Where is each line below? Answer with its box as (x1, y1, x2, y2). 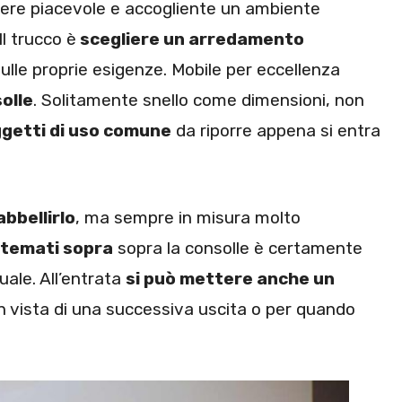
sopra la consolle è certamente (113, 237, 363, 258)
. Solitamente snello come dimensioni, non (33, 90, 364, 111)
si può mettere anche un (126, 267, 335, 289)
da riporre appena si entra (171, 120, 380, 142)
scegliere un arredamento (76, 29, 304, 50)
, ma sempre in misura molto (75, 206, 301, 228)
